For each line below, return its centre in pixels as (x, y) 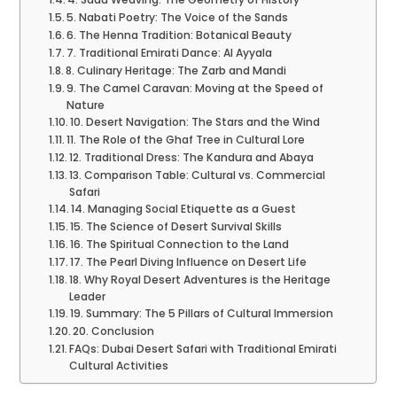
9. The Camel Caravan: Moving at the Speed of (195, 89)
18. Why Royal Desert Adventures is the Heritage (200, 280)
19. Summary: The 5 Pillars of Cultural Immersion (202, 314)
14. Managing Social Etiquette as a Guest (184, 209)
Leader (88, 297)
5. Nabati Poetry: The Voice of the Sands (178, 18)
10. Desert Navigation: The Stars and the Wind (195, 122)
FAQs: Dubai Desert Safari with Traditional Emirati (203, 349)
